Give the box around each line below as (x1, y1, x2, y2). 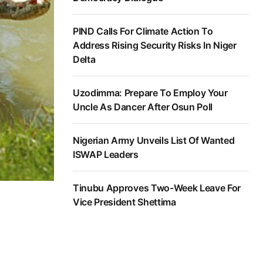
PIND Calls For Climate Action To (73, 25, 213, 38)
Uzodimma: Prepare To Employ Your (73, 87, 228, 99)
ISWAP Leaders (73, 149, 139, 161)
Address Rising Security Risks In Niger (73, 39, 237, 52)
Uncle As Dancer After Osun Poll (73, 101, 213, 113)
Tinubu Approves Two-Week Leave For (73, 182, 241, 194)
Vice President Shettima (73, 196, 176, 208)
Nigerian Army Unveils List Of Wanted (73, 134, 235, 147)
